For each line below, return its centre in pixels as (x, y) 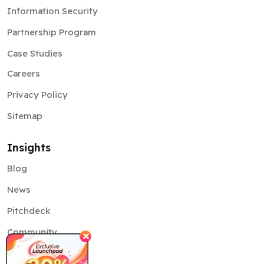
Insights (29, 110)
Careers (24, 35)
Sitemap (25, 78)
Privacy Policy (37, 57)
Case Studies (35, 15)
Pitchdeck (29, 173)
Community (32, 194)
